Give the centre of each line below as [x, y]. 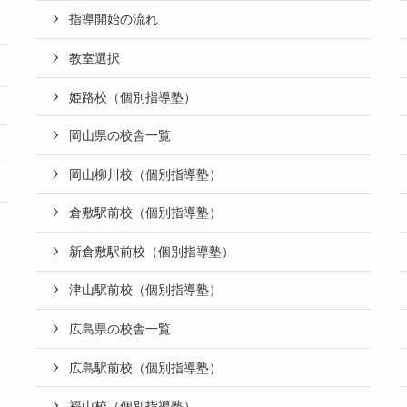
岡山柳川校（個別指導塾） [145, 174]
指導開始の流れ [114, 20]
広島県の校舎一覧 [120, 329]
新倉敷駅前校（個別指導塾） [152, 251]
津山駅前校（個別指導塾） [145, 290]
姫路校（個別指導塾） [133, 97]
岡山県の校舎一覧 [120, 136]
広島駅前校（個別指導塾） [145, 367]
